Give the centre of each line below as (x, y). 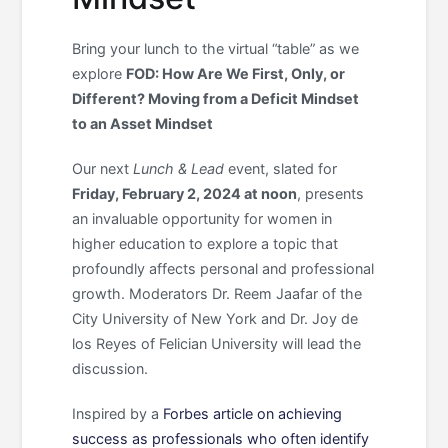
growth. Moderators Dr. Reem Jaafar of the (217, 293)
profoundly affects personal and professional (223, 268)
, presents (331, 193)
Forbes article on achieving (253, 413)
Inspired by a (118, 413)
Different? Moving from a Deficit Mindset (216, 98)
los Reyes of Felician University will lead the (217, 343)
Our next (103, 168)
